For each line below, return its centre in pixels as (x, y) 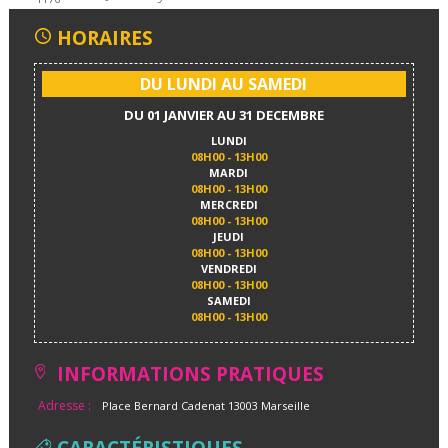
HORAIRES (104, 37)
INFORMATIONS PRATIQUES (190, 373)
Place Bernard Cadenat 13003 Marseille (205, 406)
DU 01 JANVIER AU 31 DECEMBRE (223, 114)
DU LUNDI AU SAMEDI (224, 83)
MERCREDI (228, 204)
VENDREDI (228, 268)
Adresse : (64, 406)
